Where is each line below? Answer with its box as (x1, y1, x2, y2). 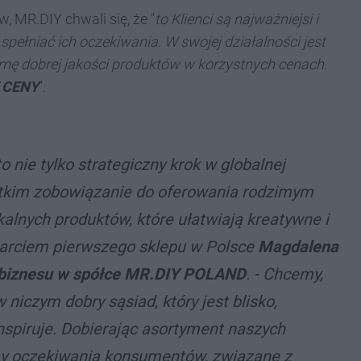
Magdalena (258, 237, 338, 256)
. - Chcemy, (246, 264, 323, 284)
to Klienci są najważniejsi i (155, 10, 318, 27)
